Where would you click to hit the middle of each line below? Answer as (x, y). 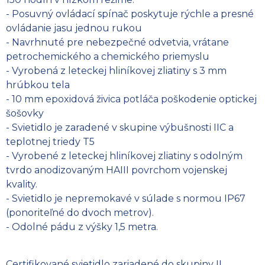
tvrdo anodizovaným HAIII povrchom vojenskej (117, 170)
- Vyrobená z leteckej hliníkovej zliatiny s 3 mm (116, 70)
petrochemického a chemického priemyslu (108, 56)
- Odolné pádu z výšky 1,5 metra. (82, 227)
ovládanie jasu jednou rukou (74, 28)
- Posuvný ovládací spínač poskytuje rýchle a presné (130, 14)
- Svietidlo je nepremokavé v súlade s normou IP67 (126, 198)
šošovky (25, 113)
